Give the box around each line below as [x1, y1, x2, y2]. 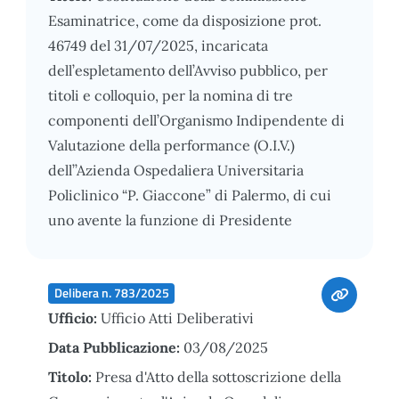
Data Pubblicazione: [48, 338, 183, 356]
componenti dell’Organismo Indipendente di [48, 110, 345, 129]
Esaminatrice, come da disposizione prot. [48, 11, 322, 29]
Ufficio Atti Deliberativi [101, 308, 254, 327]
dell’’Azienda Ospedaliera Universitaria [48, 160, 304, 179]
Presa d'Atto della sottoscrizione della [95, 367, 341, 386]
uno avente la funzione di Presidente [48, 210, 292, 229]
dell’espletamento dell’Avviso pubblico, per [48, 61, 328, 79]
